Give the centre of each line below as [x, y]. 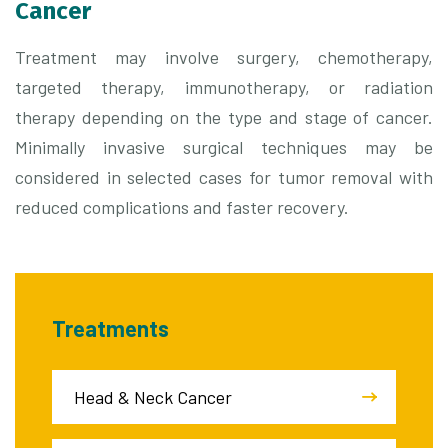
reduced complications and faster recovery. [182, 207]
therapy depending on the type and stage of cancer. [224, 117]
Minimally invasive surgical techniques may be [224, 147]
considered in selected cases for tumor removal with [224, 177]
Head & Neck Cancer [153, 397]
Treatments [110, 328]
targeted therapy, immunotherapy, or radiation [224, 87]
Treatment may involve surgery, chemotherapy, [224, 57]
